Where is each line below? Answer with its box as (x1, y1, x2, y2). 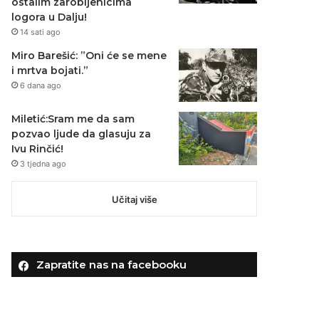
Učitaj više (111, 193, 157, 205)
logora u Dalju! (11, 10, 88, 23)
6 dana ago (20, 80, 62, 90)
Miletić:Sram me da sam (11, 112, 135, 125)
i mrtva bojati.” (11, 63, 89, 77)
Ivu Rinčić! (11, 142, 64, 155)
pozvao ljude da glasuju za (11, 127, 152, 140)
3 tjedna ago (20, 158, 67, 169)
